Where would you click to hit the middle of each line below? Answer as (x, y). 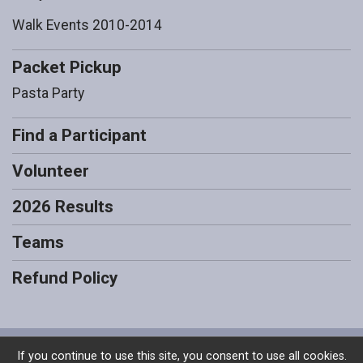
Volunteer (51, 171)
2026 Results (63, 206)
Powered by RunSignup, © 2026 (181, 348)
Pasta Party (48, 93)
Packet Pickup (67, 67)
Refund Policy (65, 278)
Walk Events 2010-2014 (87, 25)
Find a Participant (79, 135)
